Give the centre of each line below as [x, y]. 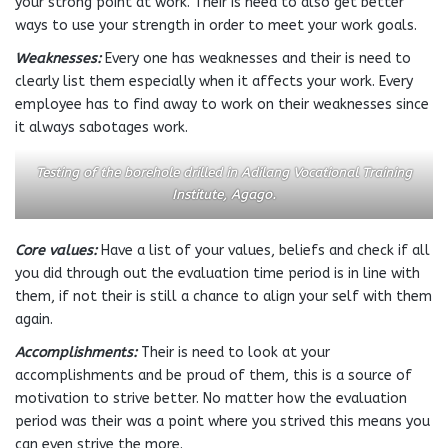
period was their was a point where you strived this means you [222, 421]
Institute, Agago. [224, 194]
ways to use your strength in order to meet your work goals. [216, 25]
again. [34, 319]
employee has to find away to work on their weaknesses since [222, 104]
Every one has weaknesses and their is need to [258, 58]
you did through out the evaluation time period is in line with [217, 273]
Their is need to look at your [233, 352]
